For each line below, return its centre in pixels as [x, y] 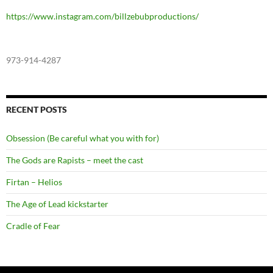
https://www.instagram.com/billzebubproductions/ [102, 16]
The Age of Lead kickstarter [57, 204]
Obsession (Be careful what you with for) [83, 138]
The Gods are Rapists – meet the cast [75, 160]
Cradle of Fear [33, 226]
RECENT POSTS [37, 110]
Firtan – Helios [34, 182]
